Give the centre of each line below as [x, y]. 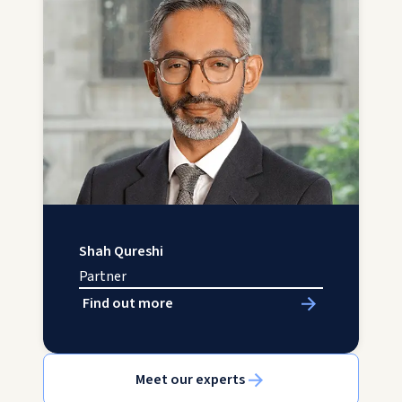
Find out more [128, 304]
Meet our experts [190, 380]
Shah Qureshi [121, 252]
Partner [103, 277]
